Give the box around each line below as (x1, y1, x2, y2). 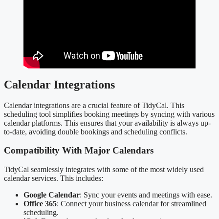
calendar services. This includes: (4, 174, 103, 183)
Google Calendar (23, 191, 80, 199)
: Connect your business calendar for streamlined (57, 199, 206, 208)
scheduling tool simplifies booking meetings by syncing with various (4, 109, 215, 118)
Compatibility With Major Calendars (4, 145, 153, 156)
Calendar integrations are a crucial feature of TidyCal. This (4, 101, 184, 109)
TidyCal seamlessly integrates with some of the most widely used (4, 165, 204, 174)
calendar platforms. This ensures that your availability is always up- (4, 118, 211, 127)
